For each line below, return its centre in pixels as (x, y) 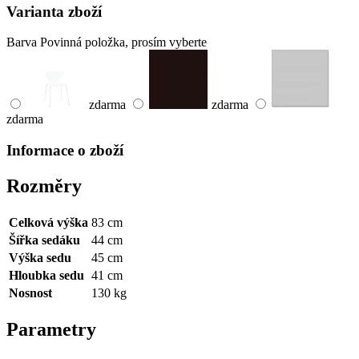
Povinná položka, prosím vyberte (123, 42)
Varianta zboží (54, 11)
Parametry (51, 329)
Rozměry (44, 186)
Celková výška (48, 222)
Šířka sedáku (44, 240)
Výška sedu (40, 257)
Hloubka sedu (46, 275)
